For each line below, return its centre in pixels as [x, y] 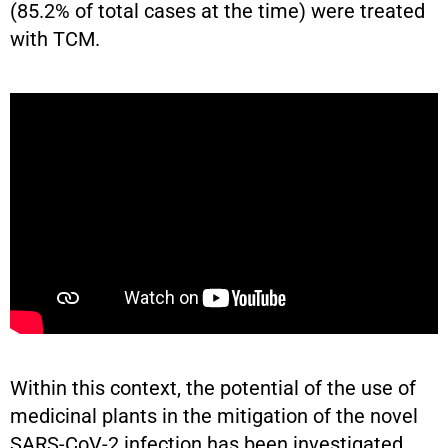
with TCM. [55, 39]
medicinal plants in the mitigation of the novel [214, 416]
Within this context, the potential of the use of [213, 388]
